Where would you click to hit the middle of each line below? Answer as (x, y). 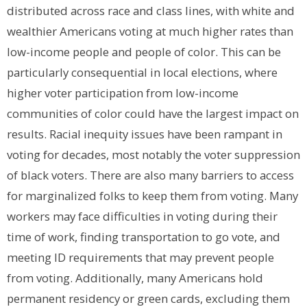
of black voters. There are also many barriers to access (150, 175)
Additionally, (111, 278)
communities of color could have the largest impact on (153, 114)
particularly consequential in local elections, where (142, 73)
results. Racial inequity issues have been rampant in (145, 134)
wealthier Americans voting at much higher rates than (150, 32)
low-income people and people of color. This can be (144, 52)
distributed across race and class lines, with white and (151, 11)
